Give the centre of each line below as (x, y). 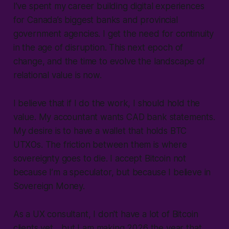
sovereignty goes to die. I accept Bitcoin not (100, 159)
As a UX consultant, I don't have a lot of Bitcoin (106, 214)
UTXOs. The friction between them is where (100, 145)
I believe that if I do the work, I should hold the (107, 104)
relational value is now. (57, 75)
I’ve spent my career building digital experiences (109, 6)
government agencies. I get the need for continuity (113, 34)
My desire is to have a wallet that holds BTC (100, 131)
